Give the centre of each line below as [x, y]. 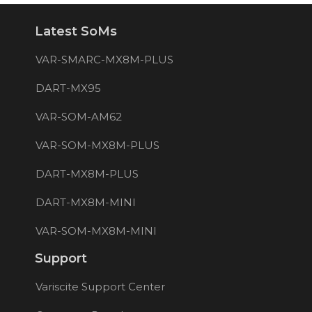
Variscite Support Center [100, 286]
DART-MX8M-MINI [85, 202]
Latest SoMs [76, 31]
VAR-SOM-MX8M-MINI [96, 231]
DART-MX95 [68, 88]
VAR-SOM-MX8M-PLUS [97, 145]
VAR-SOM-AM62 [78, 116]
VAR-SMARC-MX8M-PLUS [104, 59]
